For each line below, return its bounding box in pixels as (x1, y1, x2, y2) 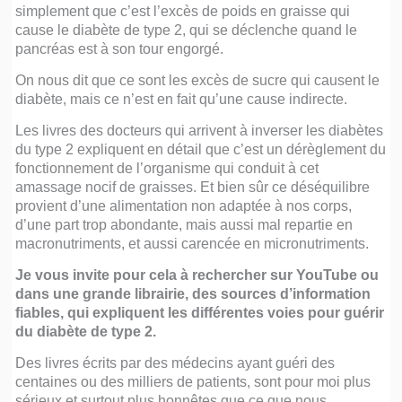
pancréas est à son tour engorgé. (15, 39, 224, 57)
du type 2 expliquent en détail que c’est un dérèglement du (15, 140, 387, 157)
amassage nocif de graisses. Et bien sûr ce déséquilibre (15, 178, 371, 195)
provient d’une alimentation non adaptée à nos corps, (15, 197, 353, 214)
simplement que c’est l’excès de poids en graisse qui (15, 2, 351, 19)
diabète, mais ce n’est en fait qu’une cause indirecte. (15, 90, 348, 107)
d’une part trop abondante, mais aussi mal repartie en (15, 215, 354, 232)
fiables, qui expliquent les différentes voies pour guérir (15, 303, 385, 320)
